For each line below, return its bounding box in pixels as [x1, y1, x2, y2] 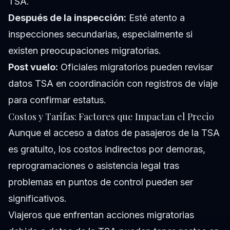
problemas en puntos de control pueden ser [8, 177, 193, 188]
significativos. [8, 193, 67, 204]
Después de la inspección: [8, 12, 126, 24]
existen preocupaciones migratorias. [8, 45, 161, 56]
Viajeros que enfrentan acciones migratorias [8, 209, 194, 221]
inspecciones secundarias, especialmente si [8, 29, 193, 40]
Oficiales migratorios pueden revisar [58, 62, 213, 73]
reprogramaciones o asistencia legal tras [8, 160, 179, 171]
